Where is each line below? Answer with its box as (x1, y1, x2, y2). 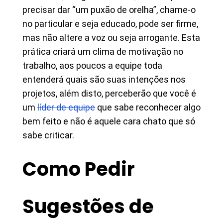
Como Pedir (22, 156, 135, 182)
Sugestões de (22, 193, 154, 220)
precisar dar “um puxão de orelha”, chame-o (22, 4, 196, 15)
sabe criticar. (22, 130, 74, 140)
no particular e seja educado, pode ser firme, (22, 18, 198, 29)
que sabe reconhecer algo (95, 102, 201, 112)
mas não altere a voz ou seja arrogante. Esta (22, 32, 200, 43)
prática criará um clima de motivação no (22, 46, 183, 57)
